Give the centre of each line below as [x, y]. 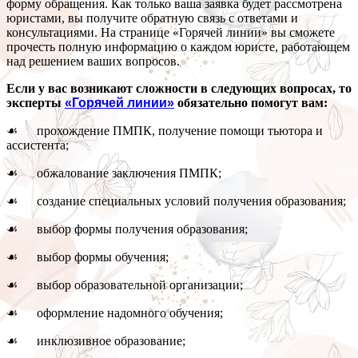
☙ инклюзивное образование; [96, 341]
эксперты [36, 103]
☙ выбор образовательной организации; [125, 285]
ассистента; [38, 145]
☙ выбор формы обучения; [88, 257]
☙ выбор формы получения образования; [127, 229]
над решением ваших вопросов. [93, 62]
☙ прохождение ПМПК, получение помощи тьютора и [165, 131]
